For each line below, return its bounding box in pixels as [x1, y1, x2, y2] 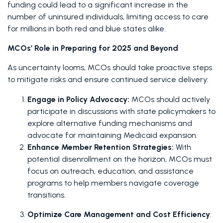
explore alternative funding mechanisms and [27, 118, 192, 128]
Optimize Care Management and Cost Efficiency [27, 210, 210, 219]
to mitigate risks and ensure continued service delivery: [7, 75, 211, 84]
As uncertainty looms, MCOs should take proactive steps [7, 63, 212, 72]
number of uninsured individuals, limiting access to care [7, 12, 209, 21]
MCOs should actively [131, 95, 210, 104]
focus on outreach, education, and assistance [27, 166, 194, 176]
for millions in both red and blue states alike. [7, 24, 168, 33]
